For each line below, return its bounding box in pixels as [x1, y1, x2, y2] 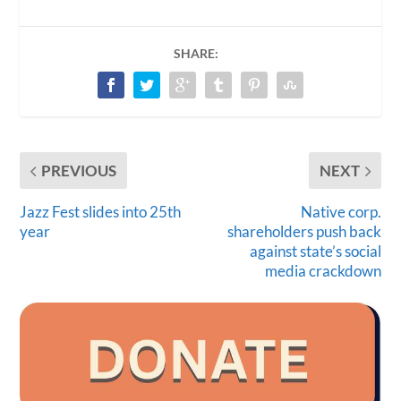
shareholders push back [226, 222, 381, 242]
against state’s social [249, 242, 381, 261]
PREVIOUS [41, 161, 117, 181]
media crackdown [264, 261, 381, 281]
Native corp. [300, 202, 381, 222]
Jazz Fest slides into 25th [20, 202, 182, 222]
